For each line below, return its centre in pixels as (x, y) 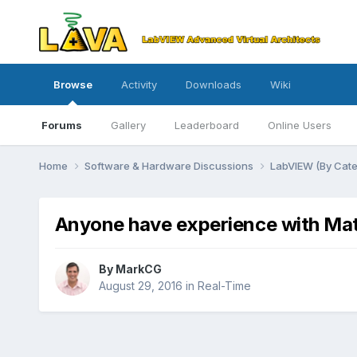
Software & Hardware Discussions (170, 165)
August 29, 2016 (140, 286)
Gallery (128, 125)
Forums (61, 125)
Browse (73, 84)
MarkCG (138, 269)
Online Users (299, 125)
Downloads (213, 84)
